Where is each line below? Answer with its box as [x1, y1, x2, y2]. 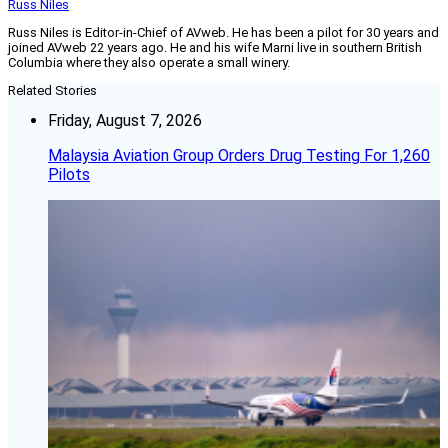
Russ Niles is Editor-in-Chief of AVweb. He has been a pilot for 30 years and [8, 25, 439, 41]
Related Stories [8, 83, 97, 99]
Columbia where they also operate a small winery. [8, 55, 290, 71]
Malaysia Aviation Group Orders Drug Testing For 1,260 [48, 146, 430, 166]
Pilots [48, 165, 90, 185]
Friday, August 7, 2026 [48, 111, 202, 131]
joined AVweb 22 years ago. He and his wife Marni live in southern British [8, 40, 422, 56]
